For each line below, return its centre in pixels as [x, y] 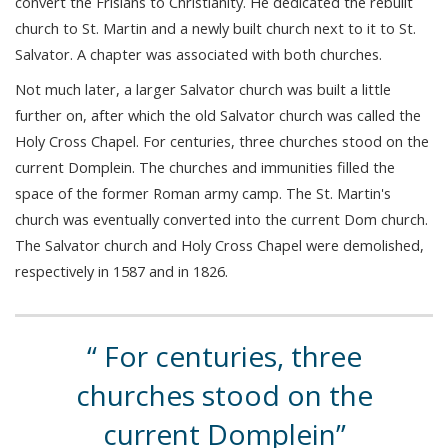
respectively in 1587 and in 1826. [121, 270]
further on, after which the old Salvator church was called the [218, 114]
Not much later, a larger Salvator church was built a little [203, 88]
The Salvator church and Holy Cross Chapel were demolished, [219, 244]
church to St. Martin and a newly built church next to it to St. [215, 28]
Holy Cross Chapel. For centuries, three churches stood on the [222, 140]
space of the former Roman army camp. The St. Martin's [203, 192]
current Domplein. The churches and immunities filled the [205, 166]
